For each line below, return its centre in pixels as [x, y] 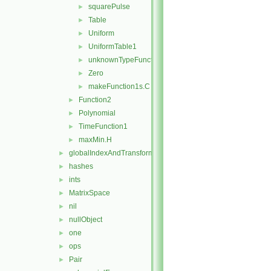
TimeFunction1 [103, 126]
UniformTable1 [113, 47]
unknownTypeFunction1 [128, 60]
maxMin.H [95, 140]
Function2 [95, 100]
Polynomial [97, 113]
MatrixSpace [90, 193]
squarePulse [109, 7]
